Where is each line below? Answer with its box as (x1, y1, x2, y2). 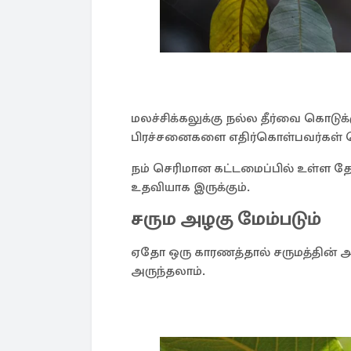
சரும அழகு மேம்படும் (131, 207, 321, 230)
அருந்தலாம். (131, 263, 205, 279)
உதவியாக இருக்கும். (131, 179, 250, 195)
